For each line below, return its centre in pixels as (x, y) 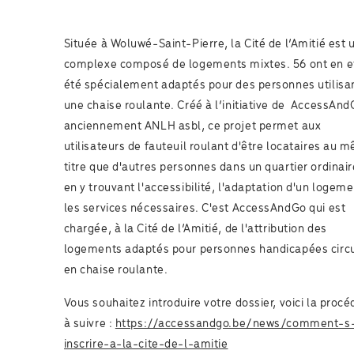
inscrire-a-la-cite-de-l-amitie (146, 345)
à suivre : (89, 324)
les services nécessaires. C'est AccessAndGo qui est (205, 209)
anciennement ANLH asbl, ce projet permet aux (192, 127)
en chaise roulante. (116, 271)
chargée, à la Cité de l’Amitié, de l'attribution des (195, 230)
